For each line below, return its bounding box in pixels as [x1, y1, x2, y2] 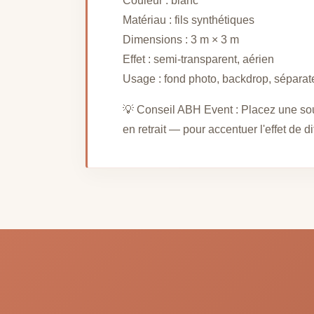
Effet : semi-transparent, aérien [123, 53, 274, 66]
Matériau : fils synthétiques [123, 14, 254, 27]
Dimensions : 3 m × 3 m [123, 34, 239, 46]
